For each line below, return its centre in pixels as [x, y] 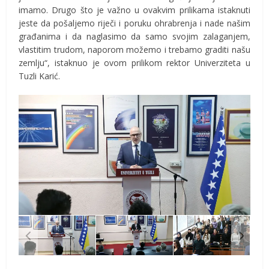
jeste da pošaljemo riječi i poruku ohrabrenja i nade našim [134, 23]
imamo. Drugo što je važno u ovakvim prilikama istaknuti [134, 10]
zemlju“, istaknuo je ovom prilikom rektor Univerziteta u [134, 62]
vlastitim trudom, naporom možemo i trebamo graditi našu [134, 49]
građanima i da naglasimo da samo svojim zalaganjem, [134, 36]
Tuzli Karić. [40, 76]
